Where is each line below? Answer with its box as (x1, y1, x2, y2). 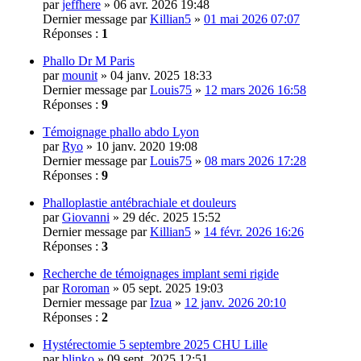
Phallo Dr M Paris (43, 53, 135, 68)
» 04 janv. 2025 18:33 (98, 68, 212, 82)
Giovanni (62, 210, 110, 224)
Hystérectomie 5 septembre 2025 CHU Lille (43, 337, 268, 351)
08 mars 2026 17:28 (205, 153, 306, 168)
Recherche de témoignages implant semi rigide (43, 266, 279, 280)
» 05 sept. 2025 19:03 (110, 280, 223, 295)
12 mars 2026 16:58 (205, 82, 306, 97)
